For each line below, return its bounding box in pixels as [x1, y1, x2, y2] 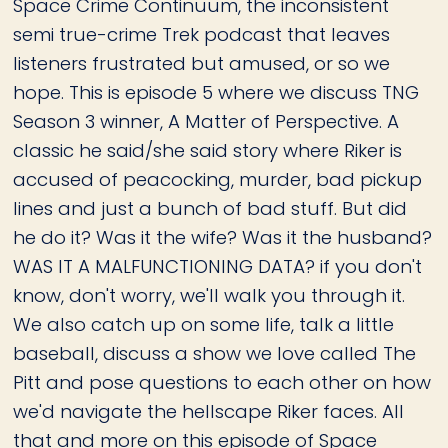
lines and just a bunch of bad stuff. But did [13, 196, 408, 222]
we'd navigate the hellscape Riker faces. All [13, 399, 405, 425]
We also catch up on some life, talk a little [13, 312, 395, 338]
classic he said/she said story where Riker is [13, 138, 403, 164]
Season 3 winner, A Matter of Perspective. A [13, 109, 400, 135]
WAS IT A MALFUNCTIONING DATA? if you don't [13, 254, 423, 280]
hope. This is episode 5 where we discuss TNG [13, 80, 420, 106]
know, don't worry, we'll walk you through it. [13, 283, 406, 309]
